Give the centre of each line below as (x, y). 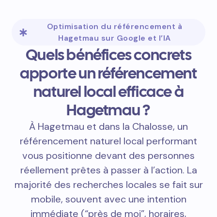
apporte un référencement (108, 73)
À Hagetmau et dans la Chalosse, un (108, 127)
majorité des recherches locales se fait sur (108, 185)
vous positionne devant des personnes (108, 156)
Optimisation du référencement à (115, 27)
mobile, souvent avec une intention (108, 199)
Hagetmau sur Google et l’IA (115, 38)
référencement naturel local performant (108, 141)
